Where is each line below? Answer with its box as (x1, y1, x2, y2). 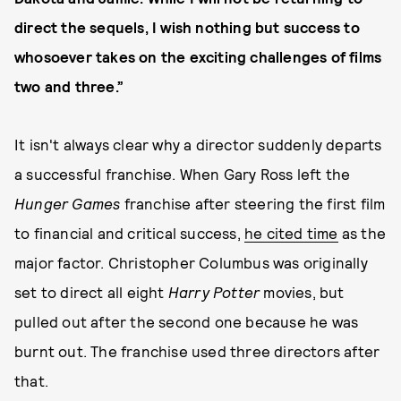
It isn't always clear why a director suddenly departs (14, 135, 382, 153)
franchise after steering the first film (120, 194, 386, 212)
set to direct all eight (14, 283, 168, 301)
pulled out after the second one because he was (14, 312, 359, 330)
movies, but (260, 283, 345, 301)
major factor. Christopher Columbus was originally (14, 253, 368, 271)
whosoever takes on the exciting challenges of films (14, 47, 382, 65)
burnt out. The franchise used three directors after (14, 342, 380, 360)
